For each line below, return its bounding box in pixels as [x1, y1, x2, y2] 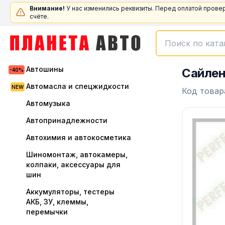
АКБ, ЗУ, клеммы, [26, 197, 88, 206]
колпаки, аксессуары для [26, 160, 121, 169]
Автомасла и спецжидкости [26, 82, 129, 90]
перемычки [26, 207, 68, 216]
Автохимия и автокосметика [26, 133, 131, 142]
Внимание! [30, 5, 65, 12]
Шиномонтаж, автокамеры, [26, 150, 128, 159]
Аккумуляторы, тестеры [26, 187, 115, 196]
